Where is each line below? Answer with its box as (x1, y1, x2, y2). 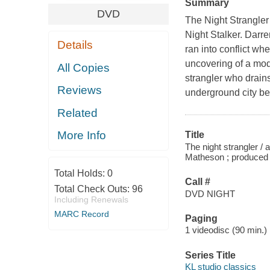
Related (57, 106, 98, 119)
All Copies (57, 61, 110, 74)
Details (57, 39, 93, 52)
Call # (184, 177, 210, 187)
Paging (184, 213, 218, 224)
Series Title (184, 250, 236, 260)
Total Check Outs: (54, 183, 132, 194)
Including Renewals (54, 194, 128, 204)
